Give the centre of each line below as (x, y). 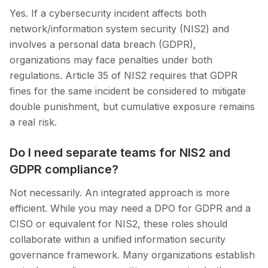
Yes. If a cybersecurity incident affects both (108, 13)
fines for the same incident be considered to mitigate (128, 91)
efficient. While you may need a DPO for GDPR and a (130, 208)
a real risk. (33, 122)
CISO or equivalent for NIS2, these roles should (118, 224)
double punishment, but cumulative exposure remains (132, 107)
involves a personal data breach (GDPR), (103, 45)
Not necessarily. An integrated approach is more (120, 193)
